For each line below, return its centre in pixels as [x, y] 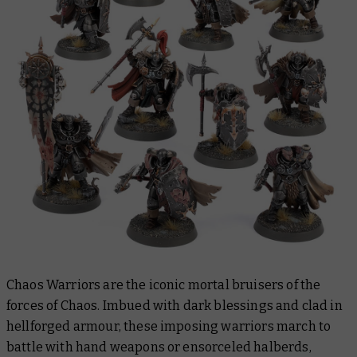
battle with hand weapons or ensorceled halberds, [159, 347]
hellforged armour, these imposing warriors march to [169, 326]
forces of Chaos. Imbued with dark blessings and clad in [175, 305]
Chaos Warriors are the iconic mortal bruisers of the [164, 284]
